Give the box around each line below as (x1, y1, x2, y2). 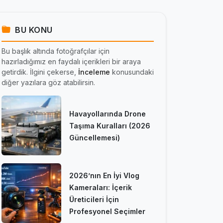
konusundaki (110, 67, 154, 76)
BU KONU (12, 24, 53, 35)
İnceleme (78, 67, 110, 76)
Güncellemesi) (69, 133, 120, 142)
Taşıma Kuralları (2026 (69, 121, 150, 130)
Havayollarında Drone (69, 109, 146, 118)
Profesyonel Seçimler (69, 207, 145, 216)
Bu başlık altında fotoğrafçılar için (1, 46, 110, 55)
